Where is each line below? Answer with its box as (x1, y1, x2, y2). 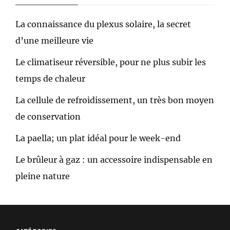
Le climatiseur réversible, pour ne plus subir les (15, 57, 206, 68)
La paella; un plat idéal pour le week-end (15, 133, 181, 144)
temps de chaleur (15, 73, 85, 84)
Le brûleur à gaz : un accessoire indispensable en (15, 155, 213, 165)
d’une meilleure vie (15, 35, 93, 46)
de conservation (15, 111, 81, 122)
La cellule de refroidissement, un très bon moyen (15, 95, 214, 106)
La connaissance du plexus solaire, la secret (15, 19, 191, 30)
